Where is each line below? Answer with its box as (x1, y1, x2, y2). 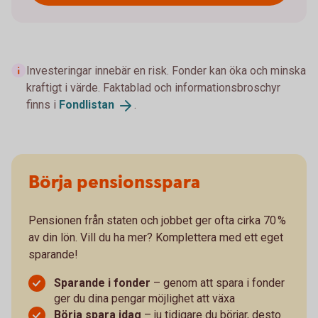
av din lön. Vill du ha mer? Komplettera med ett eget (28, 230, 283, 244)
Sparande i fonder (54, 275, 150, 290)
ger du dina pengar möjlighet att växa (54, 291, 235, 305)
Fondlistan (59, 98, 114, 111)
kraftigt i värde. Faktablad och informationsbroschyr (26, 81, 280, 94)
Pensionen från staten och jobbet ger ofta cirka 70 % (28, 213, 286, 227)
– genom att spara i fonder (150, 275, 285, 290)
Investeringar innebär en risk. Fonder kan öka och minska (26, 64, 306, 77)
